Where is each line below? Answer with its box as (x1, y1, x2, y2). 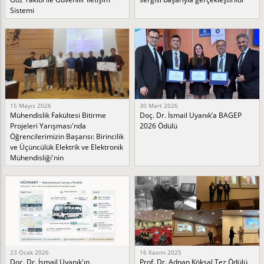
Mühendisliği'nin (9, 152, 64, 163)
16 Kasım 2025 (140, 247, 182, 256)
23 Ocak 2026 (9, 247, 49, 256)
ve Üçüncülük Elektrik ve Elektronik (9, 141, 123, 152)
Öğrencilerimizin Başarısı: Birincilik (9, 131, 124, 141)
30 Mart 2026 (140, 101, 179, 110)
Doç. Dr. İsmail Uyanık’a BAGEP (140, 110, 242, 120)
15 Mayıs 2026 (9, 101, 51, 110)
